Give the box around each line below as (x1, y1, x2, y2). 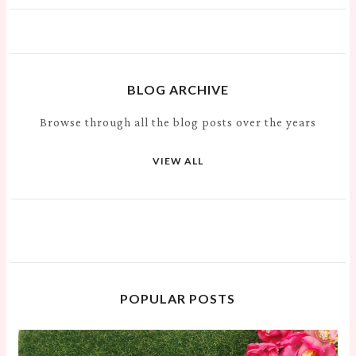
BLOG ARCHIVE (126, 82, 229, 98)
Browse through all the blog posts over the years (39, 116, 316, 130)
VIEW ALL (152, 155, 203, 168)
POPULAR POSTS (120, 291, 236, 307)
